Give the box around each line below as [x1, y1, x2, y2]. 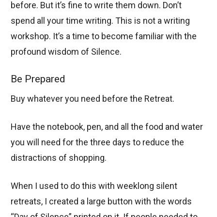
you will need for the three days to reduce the [11, 137, 185, 147]
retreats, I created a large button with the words [11, 196, 192, 206]
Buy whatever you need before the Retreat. [11, 93, 175, 104]
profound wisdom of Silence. [11, 46, 122, 57]
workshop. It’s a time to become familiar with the [11, 31, 197, 42]
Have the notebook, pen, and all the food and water [11, 121, 203, 132]
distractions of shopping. [11, 152, 107, 163]
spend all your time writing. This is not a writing [11, 15, 190, 26]
